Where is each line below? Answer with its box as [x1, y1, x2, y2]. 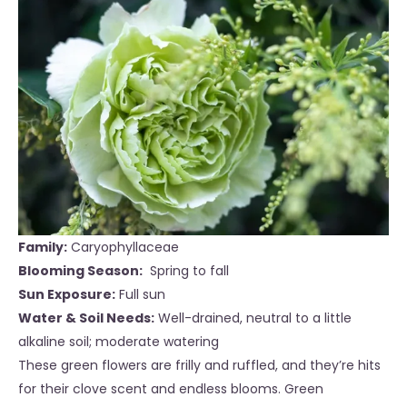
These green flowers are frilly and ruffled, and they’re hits [18, 356, 381, 375]
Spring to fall [146, 262, 229, 281]
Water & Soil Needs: [18, 309, 154, 328]
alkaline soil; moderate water [18, 333, 200, 352]
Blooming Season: [18, 262, 143, 281]
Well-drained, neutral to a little [158, 309, 352, 328]
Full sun [119, 285, 165, 304]
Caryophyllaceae [71, 238, 179, 257]
